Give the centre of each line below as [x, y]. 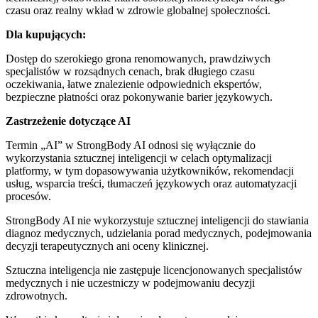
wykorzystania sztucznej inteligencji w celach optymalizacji [139, 158]
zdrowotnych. [37, 295]
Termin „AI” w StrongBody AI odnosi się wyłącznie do [131, 145]
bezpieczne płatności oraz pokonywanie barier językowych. [139, 97]
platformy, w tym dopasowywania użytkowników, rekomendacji [150, 170]
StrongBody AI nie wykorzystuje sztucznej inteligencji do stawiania [157, 220]
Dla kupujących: [46, 34]
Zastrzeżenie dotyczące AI [68, 121]
